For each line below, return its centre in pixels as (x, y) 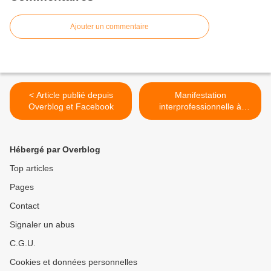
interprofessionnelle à (200, 107)
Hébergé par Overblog (55, 150)
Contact (24, 206)
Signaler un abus (42, 225)
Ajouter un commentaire (109, 27)
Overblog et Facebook (94, 107)
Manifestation (200, 95)
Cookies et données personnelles (73, 262)
